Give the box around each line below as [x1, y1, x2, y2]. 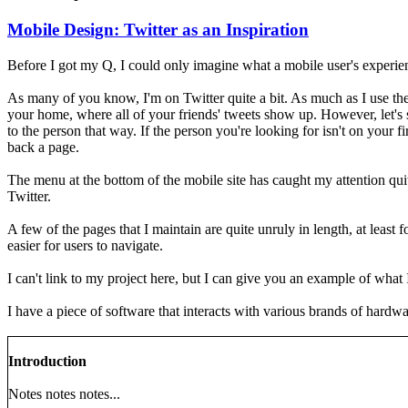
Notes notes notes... [8, 385, 120, 402]
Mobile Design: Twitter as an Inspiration [7, 19, 309, 39]
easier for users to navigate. [7, 237, 163, 253]
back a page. [7, 138, 79, 155]
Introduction [8, 352, 87, 369]
